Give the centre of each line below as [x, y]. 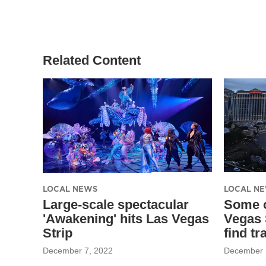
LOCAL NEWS [70, 189]
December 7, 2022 [78, 250]
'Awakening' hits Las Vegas [126, 218]
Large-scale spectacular [116, 204]
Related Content [92, 60]
